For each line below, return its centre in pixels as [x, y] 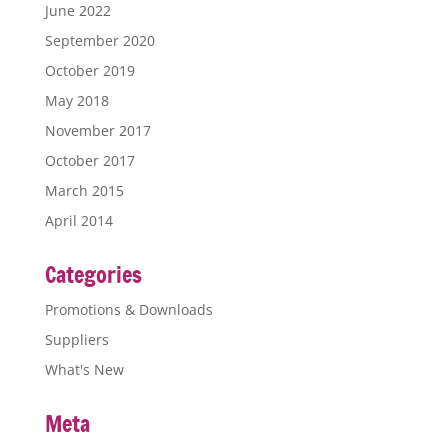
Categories [93, 275]
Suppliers [76, 340]
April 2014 [78, 221]
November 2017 [97, 131]
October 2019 [89, 71]
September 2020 [99, 41]
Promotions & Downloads [128, 310]
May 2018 [76, 101]
